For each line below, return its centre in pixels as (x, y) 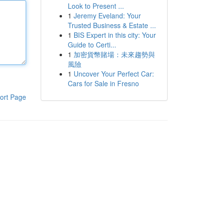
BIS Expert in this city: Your (115, 35)
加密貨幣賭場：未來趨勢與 (114, 54)
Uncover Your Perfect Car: (114, 74)
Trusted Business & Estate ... (112, 25)
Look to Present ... (96, 6)
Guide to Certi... (92, 45)
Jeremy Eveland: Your (107, 15)
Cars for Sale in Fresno (103, 83)
